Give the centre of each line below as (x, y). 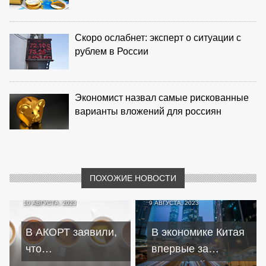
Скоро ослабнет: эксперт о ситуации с (158, 37)
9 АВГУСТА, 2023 (174, 203)
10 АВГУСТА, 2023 (50, 203)
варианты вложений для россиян (148, 111)
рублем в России (112, 51)
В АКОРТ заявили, (71, 232)
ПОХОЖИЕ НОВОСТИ (133, 178)
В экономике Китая (198, 232)
